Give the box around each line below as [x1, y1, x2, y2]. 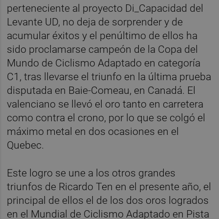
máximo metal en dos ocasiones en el [7, 125, 179, 137]
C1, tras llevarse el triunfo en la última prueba [7, 70, 212, 83]
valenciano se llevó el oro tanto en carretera [7, 98, 204, 110]
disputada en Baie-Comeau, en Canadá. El [7, 84, 196, 96]
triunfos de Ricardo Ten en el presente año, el [7, 180, 212, 193]
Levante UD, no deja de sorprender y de [7, 16, 183, 28]
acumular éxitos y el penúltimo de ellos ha [7, 29, 198, 42]
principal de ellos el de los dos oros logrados [7, 194, 209, 206]
